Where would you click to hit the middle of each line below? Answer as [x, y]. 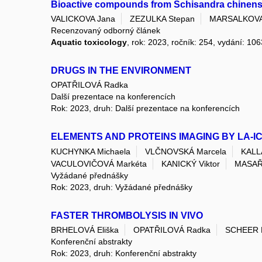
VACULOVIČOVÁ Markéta [99, 164]
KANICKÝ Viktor [191, 164]
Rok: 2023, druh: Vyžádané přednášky [122, 187]
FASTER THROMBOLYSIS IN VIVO [127, 216]
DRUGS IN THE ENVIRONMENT [121, 71]
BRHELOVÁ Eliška [85, 230]
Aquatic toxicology [89, 42]
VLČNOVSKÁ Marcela [186, 151]
